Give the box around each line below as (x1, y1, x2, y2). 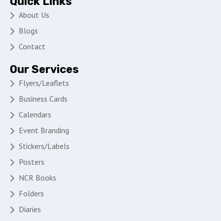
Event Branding (19, 125, 69, 135)
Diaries (19, 204, 41, 214)
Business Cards (19, 94, 68, 104)
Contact (19, 41, 45, 51)
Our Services (10, 63, 79, 76)
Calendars (19, 110, 51, 119)
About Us (19, 10, 49, 20)
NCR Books (19, 173, 56, 183)
